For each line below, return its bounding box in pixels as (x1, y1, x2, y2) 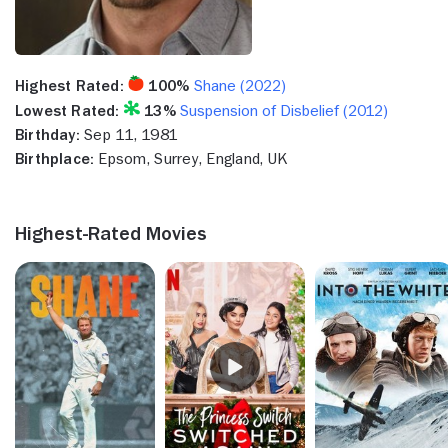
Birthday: (15, 126, 80, 143)
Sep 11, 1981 (79, 126, 178, 143)
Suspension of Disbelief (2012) (180, 102, 389, 119)
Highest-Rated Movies (15, 222, 207, 243)
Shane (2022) (193, 77, 286, 94)
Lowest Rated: (15, 102, 120, 119)
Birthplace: (15, 150, 95, 167)
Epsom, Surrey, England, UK (94, 150, 288, 167)
